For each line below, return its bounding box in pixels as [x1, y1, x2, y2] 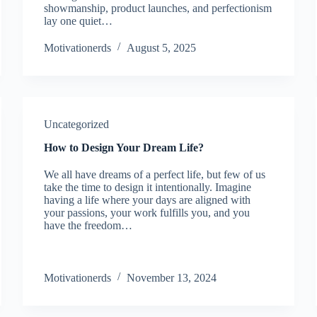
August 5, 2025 [127, 42, 197, 54]
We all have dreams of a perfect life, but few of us [44, 168, 266, 180]
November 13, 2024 [127, 272, 217, 284]
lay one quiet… [44, 15, 113, 27]
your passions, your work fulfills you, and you [44, 207, 250, 219]
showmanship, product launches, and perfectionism [44, 2, 272, 14]
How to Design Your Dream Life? [44, 142, 204, 154]
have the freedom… [44, 219, 133, 231]
